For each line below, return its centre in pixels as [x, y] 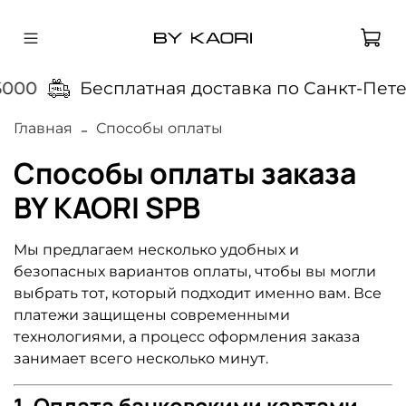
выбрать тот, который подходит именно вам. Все [198, 293]
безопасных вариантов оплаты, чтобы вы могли [195, 271]
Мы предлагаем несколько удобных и [156, 249]
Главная [43, 128]
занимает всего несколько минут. [141, 358]
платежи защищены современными [152, 314]
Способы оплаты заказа [185, 173]
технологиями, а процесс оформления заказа [187, 336]
